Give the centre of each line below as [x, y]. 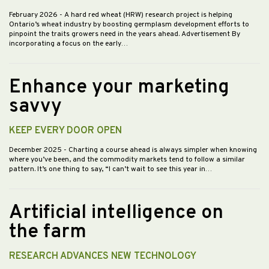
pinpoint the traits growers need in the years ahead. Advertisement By [125, 35]
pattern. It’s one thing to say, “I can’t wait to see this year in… [110, 170]
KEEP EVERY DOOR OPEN [65, 131]
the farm [48, 233]
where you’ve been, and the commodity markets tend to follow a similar [127, 160]
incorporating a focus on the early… [68, 44]
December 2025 [36, 150]
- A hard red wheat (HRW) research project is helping [146, 15]
